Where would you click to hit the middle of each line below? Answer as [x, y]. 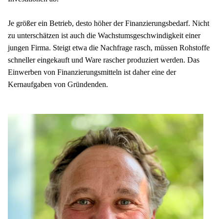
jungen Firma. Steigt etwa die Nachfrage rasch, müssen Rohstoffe [109, 48]
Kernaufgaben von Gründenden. [58, 85]
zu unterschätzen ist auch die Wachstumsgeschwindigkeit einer [104, 36]
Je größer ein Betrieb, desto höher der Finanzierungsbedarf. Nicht [109, 23]
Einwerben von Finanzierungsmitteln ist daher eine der [92, 72]
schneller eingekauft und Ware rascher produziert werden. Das [104, 60]
